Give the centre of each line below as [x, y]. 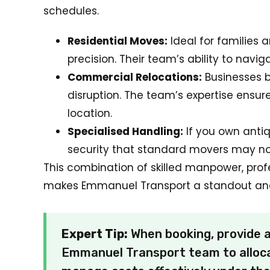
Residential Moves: [118, 41]
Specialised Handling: [125, 131]
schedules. [71, 11]
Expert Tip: [95, 234]
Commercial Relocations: [135, 77]
